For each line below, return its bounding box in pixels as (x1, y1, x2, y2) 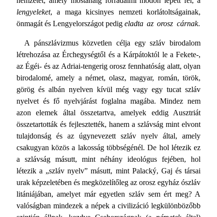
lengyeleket (16, 8, 50, 16)
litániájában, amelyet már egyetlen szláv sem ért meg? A (16, 190, 201, 199)
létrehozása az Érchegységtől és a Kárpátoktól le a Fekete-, (16, 50, 201, 59)
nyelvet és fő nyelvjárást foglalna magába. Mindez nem (16, 97, 201, 106)
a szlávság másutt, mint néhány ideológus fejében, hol (16, 155, 201, 164)
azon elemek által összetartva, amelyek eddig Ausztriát (16, 108, 201, 117)
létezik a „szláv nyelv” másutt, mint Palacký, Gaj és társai (16, 167, 201, 175)
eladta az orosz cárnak (124, 19, 198, 28)
